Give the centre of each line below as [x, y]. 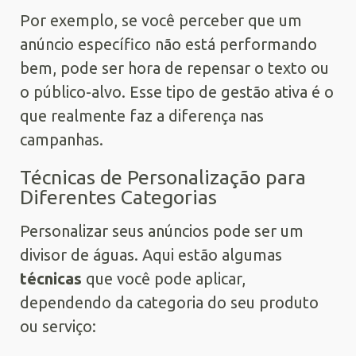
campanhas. [62, 139]
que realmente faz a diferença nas [142, 115]
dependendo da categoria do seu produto [169, 302]
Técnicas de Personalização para [163, 177]
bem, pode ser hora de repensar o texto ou [174, 68]
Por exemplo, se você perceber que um [161, 20]
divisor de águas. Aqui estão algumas [151, 254]
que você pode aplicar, [164, 278]
